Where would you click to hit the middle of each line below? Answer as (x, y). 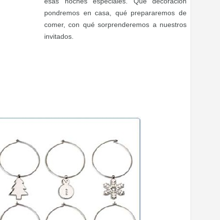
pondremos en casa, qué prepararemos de (115, 13)
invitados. (59, 36)
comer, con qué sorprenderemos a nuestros (115, 25)
